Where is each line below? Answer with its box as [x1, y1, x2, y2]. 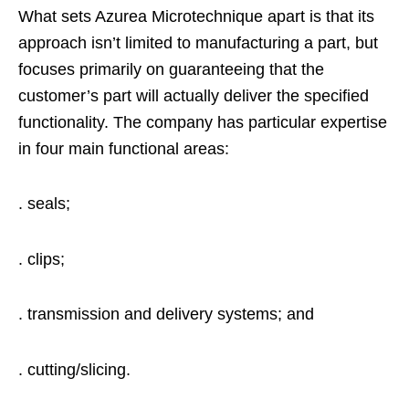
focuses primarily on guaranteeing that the [18, 59, 324, 79]
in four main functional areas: [18, 139, 229, 158]
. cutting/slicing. [18, 360, 131, 379]
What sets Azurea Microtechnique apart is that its [18, 6, 374, 26]
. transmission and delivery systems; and [18, 305, 314, 324]
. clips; [18, 249, 65, 268]
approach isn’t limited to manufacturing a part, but [18, 33, 378, 52]
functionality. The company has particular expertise [18, 112, 387, 131]
